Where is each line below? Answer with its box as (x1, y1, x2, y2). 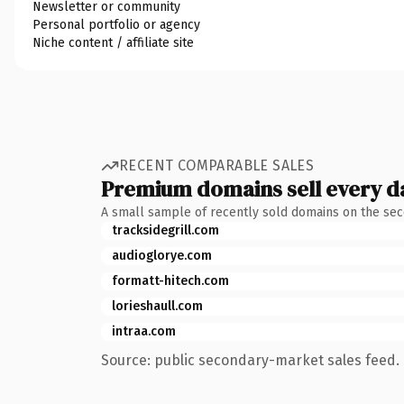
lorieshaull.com (112, 298, 203, 314)
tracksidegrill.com (112, 222, 219, 238)
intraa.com (112, 323, 176, 339)
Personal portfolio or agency (32, 16, 200, 32)
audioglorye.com (112, 247, 212, 263)
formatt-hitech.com (112, 272, 229, 289)
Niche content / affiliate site (32, 34, 194, 50)
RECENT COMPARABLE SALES (119, 157, 315, 174)
